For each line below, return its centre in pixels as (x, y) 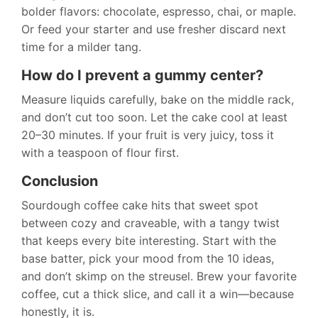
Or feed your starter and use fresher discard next (154, 29)
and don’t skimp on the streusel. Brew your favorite (159, 276)
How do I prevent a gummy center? (142, 76)
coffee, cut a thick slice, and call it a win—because (158, 294)
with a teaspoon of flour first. (100, 153)
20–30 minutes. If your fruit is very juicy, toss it (148, 135)
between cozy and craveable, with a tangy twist (150, 223)
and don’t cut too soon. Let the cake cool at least (154, 117)
